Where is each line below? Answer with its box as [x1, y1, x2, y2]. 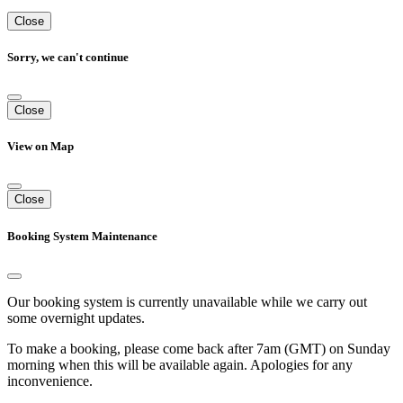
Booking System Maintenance [7, 228, 157, 243]
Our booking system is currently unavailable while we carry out [7, 293, 367, 309]
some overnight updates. [7, 309, 145, 326]
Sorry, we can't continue [7, 49, 129, 64]
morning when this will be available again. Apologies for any [7, 356, 353, 372]
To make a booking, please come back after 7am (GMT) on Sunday [7, 340, 390, 356]
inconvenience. [7, 372, 93, 389]
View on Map [7, 139, 74, 154]
